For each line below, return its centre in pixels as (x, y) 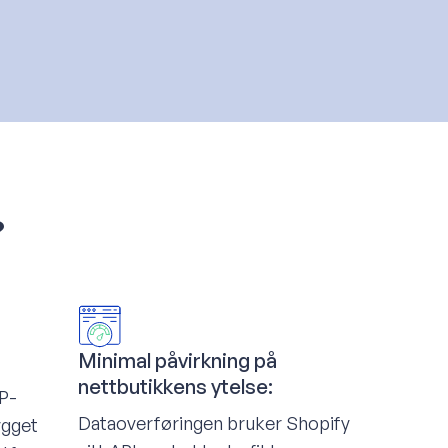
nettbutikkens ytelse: (176, 386)
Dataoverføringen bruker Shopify (214, 422)
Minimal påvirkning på (178, 360)
